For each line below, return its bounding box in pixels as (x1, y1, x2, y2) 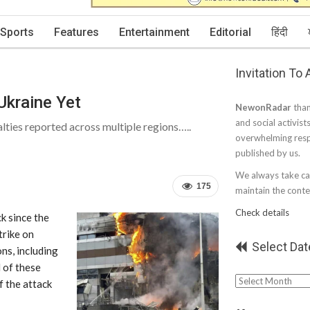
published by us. (235, 147, 300, 158)
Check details (235, 207, 289, 218)
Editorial (210, 26, 251, 39)
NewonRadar (235, 102, 291, 113)
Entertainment (119, 26, 190, 39)
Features (54, 26, 99, 39)
